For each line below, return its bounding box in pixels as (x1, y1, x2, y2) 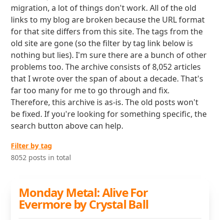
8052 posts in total (11, 153, 72, 162)
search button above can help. (11, 120, 124, 131)
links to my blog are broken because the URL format (11, 14, 205, 25)
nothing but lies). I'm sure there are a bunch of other (11, 50, 207, 60)
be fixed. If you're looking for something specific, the (11, 109, 207, 119)
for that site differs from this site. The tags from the (11, 26, 203, 37)
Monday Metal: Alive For (19, 184, 148, 200)
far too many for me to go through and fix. (11, 85, 170, 96)
